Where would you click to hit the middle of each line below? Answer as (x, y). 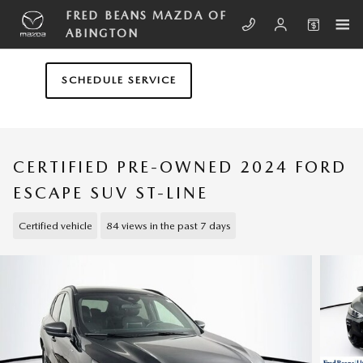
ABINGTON (102, 33)
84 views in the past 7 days (168, 225)
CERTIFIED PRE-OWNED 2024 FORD (180, 167)
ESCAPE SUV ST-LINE (111, 193)
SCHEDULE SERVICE (119, 80)
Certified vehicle (55, 225)
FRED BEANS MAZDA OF (146, 15)
